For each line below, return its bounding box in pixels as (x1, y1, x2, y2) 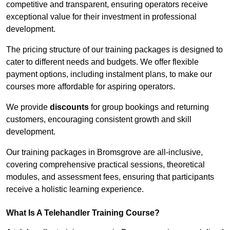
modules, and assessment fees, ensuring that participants (6, 172, 214, 182)
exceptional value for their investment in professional (6, 12, 197, 22)
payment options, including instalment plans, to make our (6, 70, 212, 79)
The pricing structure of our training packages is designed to (6, 45, 223, 54)
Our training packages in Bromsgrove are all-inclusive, (6, 148, 203, 157)
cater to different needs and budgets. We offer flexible (6, 57, 199, 67)
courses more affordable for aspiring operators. (6, 82, 175, 91)
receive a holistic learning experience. (6, 185, 144, 194)
